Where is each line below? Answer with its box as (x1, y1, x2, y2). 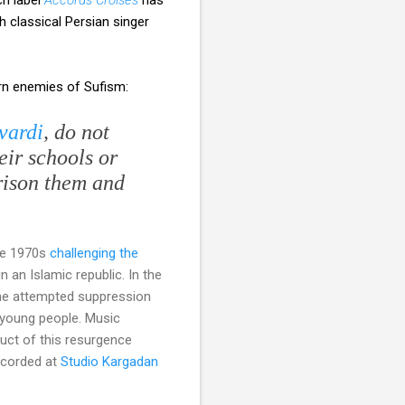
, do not (42, 119, 109, 144)
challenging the (50, 244, 138, 261)
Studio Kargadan (61, 353, 158, 370)
